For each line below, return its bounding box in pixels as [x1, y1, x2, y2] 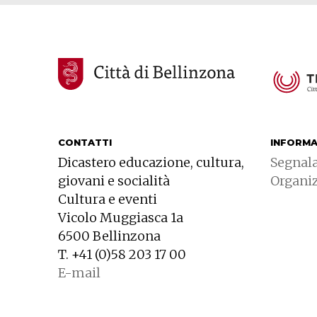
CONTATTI [58, 137, 112, 149]
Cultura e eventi [58, 191, 157, 208]
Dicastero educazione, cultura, [58, 154, 244, 171]
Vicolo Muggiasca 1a [58, 209, 183, 226]
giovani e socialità [58, 173, 170, 190]
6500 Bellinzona [58, 228, 161, 245]
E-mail [58, 265, 100, 282]
